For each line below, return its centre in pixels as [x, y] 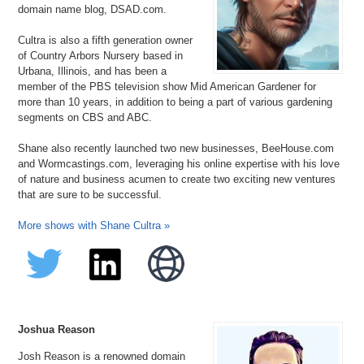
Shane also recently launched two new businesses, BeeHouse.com [176, 148]
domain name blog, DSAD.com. [93, 9]
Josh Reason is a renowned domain [102, 356]
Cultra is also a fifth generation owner [106, 40]
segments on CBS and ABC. [85, 117]
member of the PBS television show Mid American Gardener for [167, 86]
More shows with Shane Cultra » [94, 225]
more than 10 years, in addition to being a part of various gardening [175, 102]
